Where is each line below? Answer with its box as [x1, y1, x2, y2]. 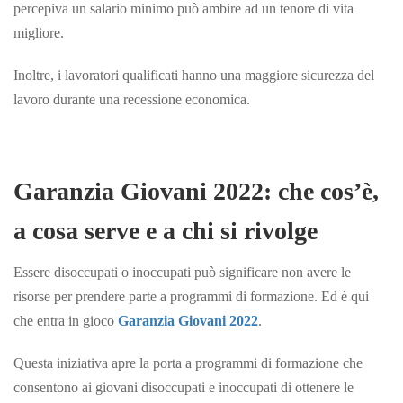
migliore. [13, 24, 64, 40]
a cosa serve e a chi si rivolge [13, 216, 318, 245]
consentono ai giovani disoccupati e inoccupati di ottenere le [13, 379, 354, 395]
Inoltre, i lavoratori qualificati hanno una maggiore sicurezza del [13, 67, 374, 83]
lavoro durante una [13, 91, 123, 107]
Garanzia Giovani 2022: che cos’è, [13, 176, 379, 205]
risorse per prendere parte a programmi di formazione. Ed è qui [13, 288, 369, 304]
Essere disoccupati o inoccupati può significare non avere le [13, 264, 351, 280]
